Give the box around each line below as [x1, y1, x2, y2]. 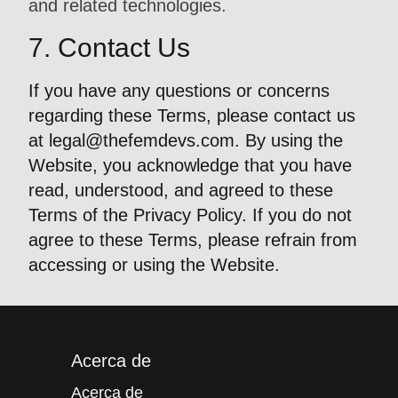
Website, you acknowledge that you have [28, 155, 352, 175]
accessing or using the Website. [28, 255, 280, 275]
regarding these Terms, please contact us [28, 106, 355, 125]
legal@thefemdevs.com [49, 131, 235, 150]
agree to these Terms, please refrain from [28, 230, 357, 250]
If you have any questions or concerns [28, 81, 330, 100]
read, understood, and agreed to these [28, 180, 333, 200]
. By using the [235, 131, 343, 150]
